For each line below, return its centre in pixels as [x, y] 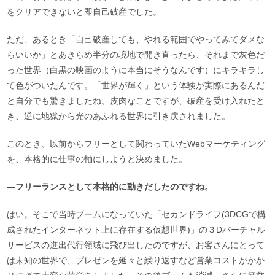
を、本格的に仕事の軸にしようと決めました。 [97, 159]
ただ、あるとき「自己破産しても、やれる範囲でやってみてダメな [136, 39]
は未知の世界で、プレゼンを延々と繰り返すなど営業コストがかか [136, 260]
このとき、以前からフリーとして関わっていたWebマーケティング [136, 143]
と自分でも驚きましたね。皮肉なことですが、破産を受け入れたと [136, 100]
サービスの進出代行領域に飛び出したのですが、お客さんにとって [136, 245]
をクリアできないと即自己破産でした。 [84, 11]
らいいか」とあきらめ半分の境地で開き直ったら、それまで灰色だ [136, 54]
